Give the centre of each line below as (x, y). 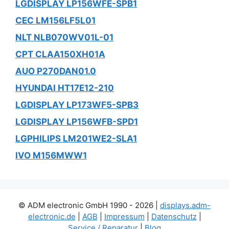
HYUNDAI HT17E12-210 (65, 88)
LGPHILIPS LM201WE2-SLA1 (76, 138)
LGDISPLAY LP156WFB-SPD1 (77, 121)
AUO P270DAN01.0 (56, 71)
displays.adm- (185, 205)
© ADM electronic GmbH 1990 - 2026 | (89, 205)
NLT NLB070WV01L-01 (64, 37)
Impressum (124, 216)
